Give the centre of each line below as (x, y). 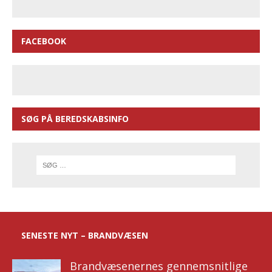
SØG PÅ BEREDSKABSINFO (75, 118)
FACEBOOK (44, 41)
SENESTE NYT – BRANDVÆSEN (85, 236)
